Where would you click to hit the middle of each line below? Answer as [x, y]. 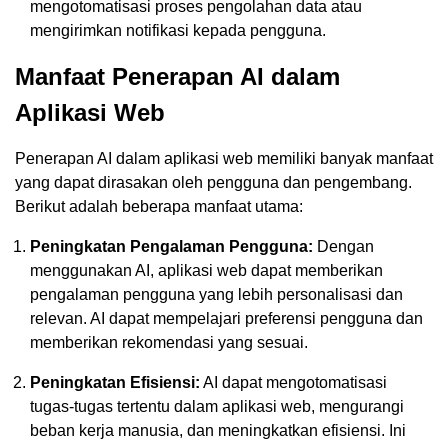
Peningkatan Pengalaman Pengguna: [171, 246]
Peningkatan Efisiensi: [115, 382]
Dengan [343, 246]
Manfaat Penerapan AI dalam [177, 76]
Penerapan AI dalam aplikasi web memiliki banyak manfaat [224, 158]
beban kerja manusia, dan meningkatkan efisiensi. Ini [218, 430]
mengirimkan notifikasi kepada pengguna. [178, 30]
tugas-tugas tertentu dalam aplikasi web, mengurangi [217, 406]
